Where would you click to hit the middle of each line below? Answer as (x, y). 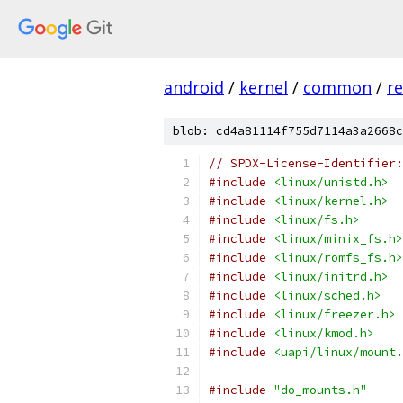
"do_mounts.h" (320, 390)
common (337, 87)
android (194, 87)
